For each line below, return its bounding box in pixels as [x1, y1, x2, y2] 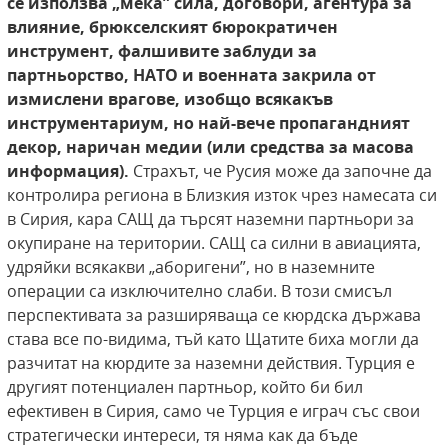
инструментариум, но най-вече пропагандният [7, 112, 410, 135]
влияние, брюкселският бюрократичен [7, 16, 338, 39]
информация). [7, 160, 133, 183]
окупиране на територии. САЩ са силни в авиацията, [7, 232, 421, 255]
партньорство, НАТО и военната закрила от [7, 64, 376, 87]
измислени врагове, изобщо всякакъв [7, 88, 333, 111]
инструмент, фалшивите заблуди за [7, 40, 317, 63]
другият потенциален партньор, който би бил [7, 376, 363, 399]
